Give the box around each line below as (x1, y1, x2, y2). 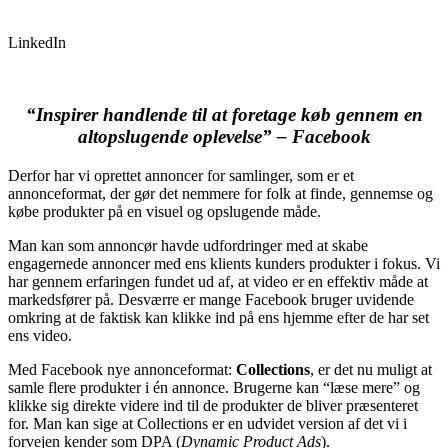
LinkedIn (8, 33, 66, 51)
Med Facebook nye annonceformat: (8, 361, 236, 379)
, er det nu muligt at (310, 361, 432, 379)
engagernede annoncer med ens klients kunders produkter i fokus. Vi (8, 255, 440, 273)
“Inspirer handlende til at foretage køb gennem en (25, 104, 423, 126)
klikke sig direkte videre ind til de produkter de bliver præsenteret (8, 397, 418, 415)
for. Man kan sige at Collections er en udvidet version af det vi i (8, 415, 407, 433)
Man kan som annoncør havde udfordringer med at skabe (8, 237, 368, 255)
